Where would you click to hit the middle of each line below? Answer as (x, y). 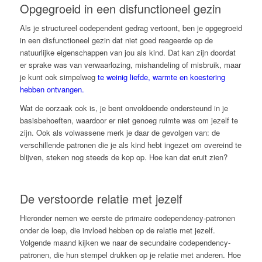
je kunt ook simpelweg (58, 77)
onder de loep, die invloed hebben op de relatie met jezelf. (117, 230)
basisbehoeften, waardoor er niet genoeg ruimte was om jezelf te (129, 120)
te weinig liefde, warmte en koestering (161, 77)
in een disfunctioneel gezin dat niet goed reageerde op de (116, 40)
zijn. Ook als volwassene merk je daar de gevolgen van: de (120, 132)
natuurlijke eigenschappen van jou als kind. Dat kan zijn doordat (127, 52)
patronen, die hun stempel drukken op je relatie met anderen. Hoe (130, 254)
